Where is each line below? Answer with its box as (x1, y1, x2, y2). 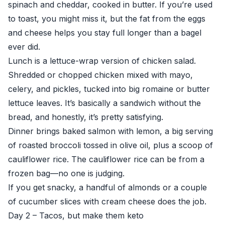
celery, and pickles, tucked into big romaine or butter (8, 84, 210, 94)
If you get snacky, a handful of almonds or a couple (8, 182, 207, 192)
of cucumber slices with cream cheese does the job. (8, 196, 206, 206)
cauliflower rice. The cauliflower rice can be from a (8, 154, 204, 164)
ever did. (8, 42, 40, 52)
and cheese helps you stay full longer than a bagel (8, 28, 201, 38)
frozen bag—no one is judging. (8, 168, 125, 178)
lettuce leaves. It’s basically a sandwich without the (8, 98, 201, 108)
